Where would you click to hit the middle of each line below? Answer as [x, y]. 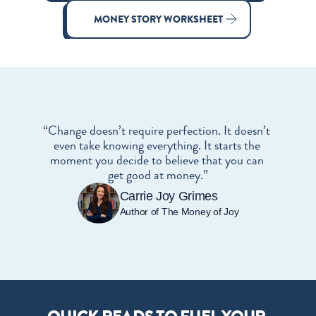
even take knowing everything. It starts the [157, 145]
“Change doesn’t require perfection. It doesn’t [157, 130]
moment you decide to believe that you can [157, 160]
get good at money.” [158, 175]
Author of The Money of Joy [179, 212]
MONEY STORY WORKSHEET [158, 19]
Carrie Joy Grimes [169, 196]
